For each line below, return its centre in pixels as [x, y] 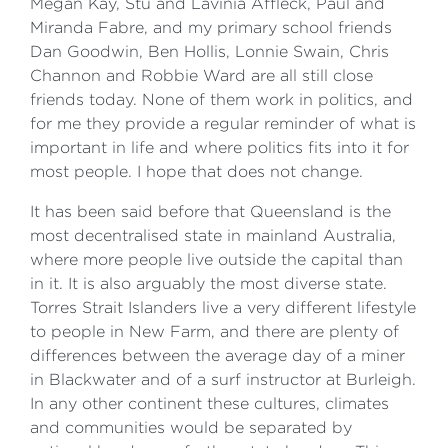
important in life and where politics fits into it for [219, 147]
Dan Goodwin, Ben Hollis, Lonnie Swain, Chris [209, 51]
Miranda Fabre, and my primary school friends [211, 27]
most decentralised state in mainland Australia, [213, 235]
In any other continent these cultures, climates [209, 403]
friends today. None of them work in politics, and [221, 99]
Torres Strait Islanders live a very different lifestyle [223, 307]
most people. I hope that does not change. [196, 171]
